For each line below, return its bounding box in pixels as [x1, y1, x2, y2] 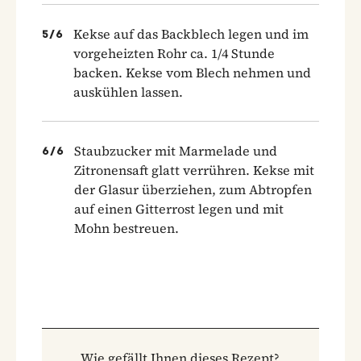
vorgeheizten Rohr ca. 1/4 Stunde [73, 44, 275, 62]
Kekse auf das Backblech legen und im [73, 24, 309, 43]
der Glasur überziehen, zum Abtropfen [74, 180, 312, 198]
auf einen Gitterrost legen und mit [74, 199, 284, 218]
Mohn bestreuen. [74, 218, 179, 237]
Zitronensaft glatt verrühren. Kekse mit [74, 160, 314, 179]
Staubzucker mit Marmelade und [74, 141, 277, 160]
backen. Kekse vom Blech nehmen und [73, 63, 311, 81]
